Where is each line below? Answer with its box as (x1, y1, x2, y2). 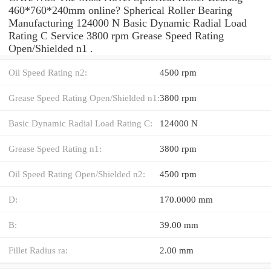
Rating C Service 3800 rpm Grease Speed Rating (8, 29, 224, 42)
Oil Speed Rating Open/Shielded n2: (8, 168, 145, 179)
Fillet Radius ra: (8, 244, 68, 255)
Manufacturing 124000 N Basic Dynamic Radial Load (8, 16, 247, 29)
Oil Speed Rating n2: (8, 67, 87, 77)
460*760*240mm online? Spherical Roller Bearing (8, 4, 232, 16)
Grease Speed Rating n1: (8, 143, 102, 154)
